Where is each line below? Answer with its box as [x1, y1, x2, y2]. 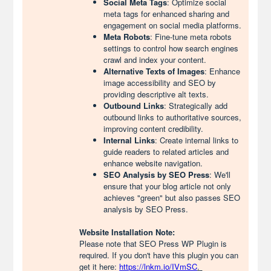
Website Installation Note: [79, 226, 175, 238]
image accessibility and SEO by [103, 77, 217, 88]
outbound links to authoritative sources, [103, 111, 242, 123]
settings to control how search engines [103, 42, 239, 54]
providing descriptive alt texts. [103, 88, 209, 100]
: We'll [209, 169, 231, 180]
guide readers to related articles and [103, 146, 229, 157]
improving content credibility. [103, 123, 204, 134]
